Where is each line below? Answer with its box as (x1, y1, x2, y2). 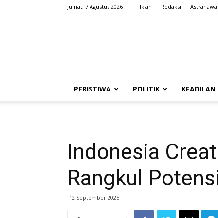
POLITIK (133, 84, 160, 93)
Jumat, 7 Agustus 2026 (67, 3, 123, 10)
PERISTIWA (74, 84, 111, 93)
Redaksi (161, 3, 181, 10)
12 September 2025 (69, 194, 119, 201)
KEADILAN (182, 84, 216, 93)
